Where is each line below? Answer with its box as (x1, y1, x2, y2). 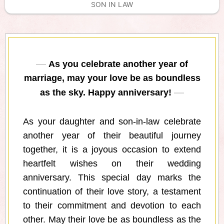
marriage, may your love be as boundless (23, 73, 200, 83)
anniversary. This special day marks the (23, 172, 201, 183)
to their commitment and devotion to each (23, 200, 201, 211)
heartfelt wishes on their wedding (23, 158, 201, 169)
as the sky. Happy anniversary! (40, 87, 171, 98)
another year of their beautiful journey (23, 130, 201, 141)
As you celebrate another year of (48, 59, 188, 69)
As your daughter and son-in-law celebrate (23, 116, 201, 127)
